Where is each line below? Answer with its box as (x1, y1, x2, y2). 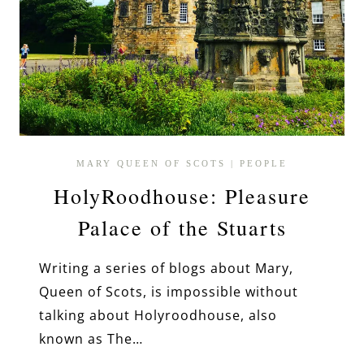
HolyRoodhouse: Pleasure (54, 182, 310, 210)
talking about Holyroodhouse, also (39, 306, 277, 325)
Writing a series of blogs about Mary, (39, 259, 293, 278)
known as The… (39, 330, 143, 349)
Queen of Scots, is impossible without (39, 283, 298, 301)
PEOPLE (240, 158, 288, 168)
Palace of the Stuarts (77, 214, 287, 242)
